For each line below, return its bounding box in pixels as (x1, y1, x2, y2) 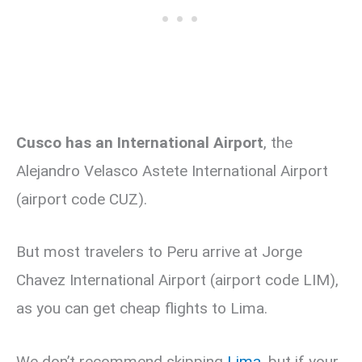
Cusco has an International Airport (16, 133, 263, 152)
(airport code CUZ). (16, 189, 147, 208)
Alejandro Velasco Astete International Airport (16, 161, 328, 180)
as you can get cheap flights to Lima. (16, 299, 267, 318)
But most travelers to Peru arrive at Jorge (16, 242, 302, 262)
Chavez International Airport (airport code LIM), (16, 271, 339, 290)
